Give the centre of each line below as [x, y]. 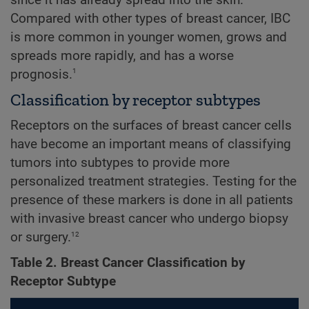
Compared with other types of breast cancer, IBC [150, 19]
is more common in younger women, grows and [149, 38]
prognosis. [41, 75]
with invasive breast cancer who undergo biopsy [149, 219]
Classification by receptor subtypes [136, 100]
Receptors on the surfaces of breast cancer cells [151, 126]
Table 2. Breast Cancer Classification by [128, 262]
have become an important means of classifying [151, 144]
